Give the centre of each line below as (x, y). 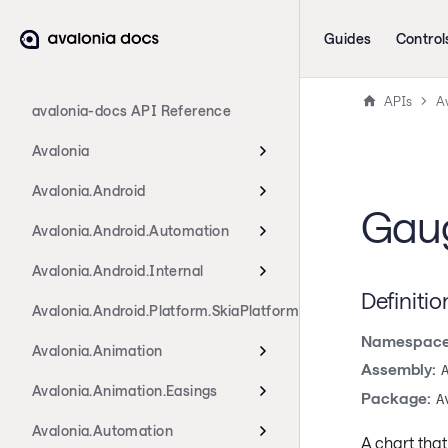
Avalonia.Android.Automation (131, 230)
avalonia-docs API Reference (132, 110)
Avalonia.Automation (102, 430)
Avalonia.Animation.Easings (125, 390)
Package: (395, 397)
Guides (348, 38)
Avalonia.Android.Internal (118, 270)
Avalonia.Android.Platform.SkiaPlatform (165, 310)
